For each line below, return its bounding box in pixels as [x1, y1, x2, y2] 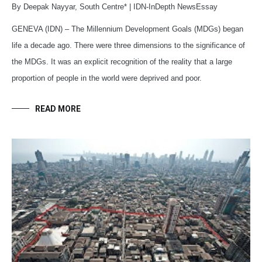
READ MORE [35, 104, 81, 114]
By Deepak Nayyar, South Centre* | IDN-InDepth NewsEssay [12, 2, 218, 12]
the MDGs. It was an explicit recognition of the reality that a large [12, 57, 232, 67]
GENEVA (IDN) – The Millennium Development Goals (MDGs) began [12, 25, 243, 34]
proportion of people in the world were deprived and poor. [12, 74, 202, 83]
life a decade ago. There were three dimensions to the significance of [12, 41, 245, 50]
